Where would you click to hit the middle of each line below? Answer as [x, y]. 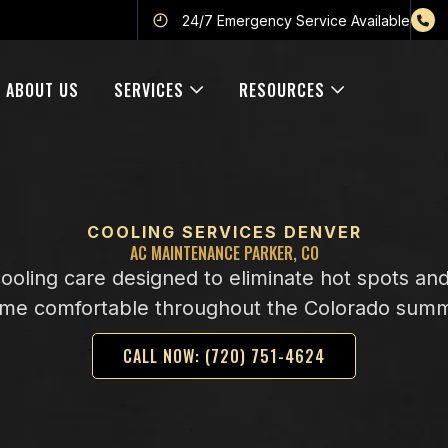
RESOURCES [282, 90]
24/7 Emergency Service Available [295, 20]
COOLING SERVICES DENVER [224, 232]
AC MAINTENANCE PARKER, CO [224, 253]
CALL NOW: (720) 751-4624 [224, 356]
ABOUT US [42, 90]
